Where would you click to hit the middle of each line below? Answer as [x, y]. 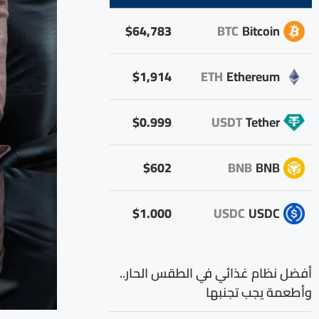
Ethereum [253, 77]
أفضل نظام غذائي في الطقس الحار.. [216, 273]
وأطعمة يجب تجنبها [259, 292]
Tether [262, 122]
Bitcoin [261, 31]
